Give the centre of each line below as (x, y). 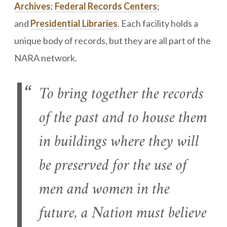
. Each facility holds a (158, 23)
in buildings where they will (119, 143)
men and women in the (104, 191)
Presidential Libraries (74, 23)
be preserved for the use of (113, 167)
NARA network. (46, 58)
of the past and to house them (123, 119)
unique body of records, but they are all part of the (112, 41)
